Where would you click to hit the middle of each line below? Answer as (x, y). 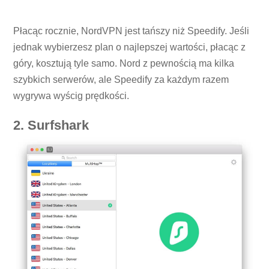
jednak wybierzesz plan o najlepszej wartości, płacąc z (130, 47)
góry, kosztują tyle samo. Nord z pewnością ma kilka (124, 63)
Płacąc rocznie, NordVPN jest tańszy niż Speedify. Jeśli (131, 31)
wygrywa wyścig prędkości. (71, 95)
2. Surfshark (51, 125)
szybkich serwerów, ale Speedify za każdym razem (121, 79)
